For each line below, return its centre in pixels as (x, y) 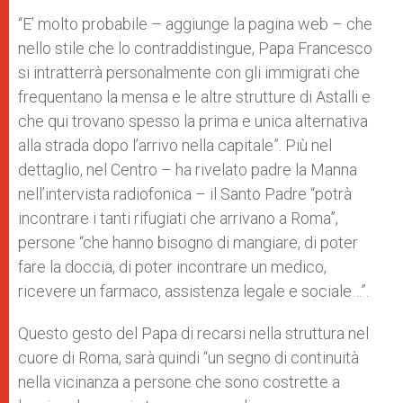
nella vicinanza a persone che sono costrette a (179, 382)
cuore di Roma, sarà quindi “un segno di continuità (188, 358)
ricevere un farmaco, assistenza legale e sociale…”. (195, 291)
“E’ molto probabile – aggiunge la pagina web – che (195, 24)
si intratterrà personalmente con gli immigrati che (189, 72)
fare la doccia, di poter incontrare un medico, (172, 267)
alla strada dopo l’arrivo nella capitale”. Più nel (175, 145)
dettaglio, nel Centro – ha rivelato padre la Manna (188, 170)
